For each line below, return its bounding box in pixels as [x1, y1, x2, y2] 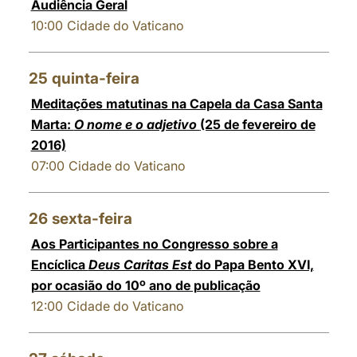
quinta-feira [51, 69, 139, 88]
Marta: [30, 116, 74, 132]
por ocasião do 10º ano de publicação [30, 277, 261, 293]
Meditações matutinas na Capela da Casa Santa [30, 96, 323, 112]
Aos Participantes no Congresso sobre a [30, 236, 278, 252]
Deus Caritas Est [88, 257, 192, 273]
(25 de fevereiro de [199, 116, 316, 132]
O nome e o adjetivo [73, 116, 200, 132]
